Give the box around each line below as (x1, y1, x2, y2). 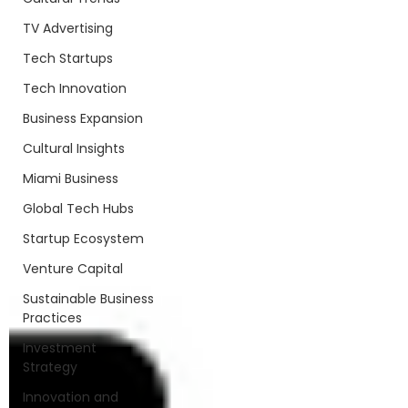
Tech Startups (23, 49, 113, 67)
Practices (23, 309, 82, 327)
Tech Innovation (23, 79, 127, 97)
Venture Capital (23, 260, 123, 278)
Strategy (23, 358, 77, 376)
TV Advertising (23, 19, 113, 37)
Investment (23, 339, 97, 357)
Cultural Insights (23, 139, 125, 158)
